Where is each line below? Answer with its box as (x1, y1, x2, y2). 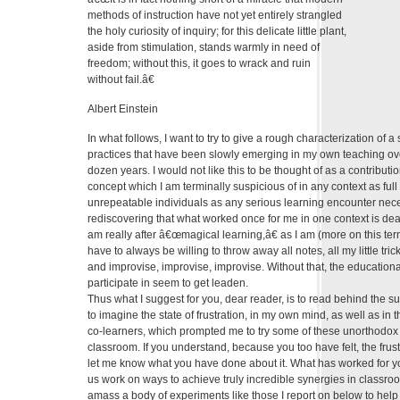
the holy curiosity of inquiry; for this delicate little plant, (87, 25, 346, 38)
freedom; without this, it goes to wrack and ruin (87, 57, 311, 71)
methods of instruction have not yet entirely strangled (87, 9, 342, 22)
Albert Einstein (87, 103, 158, 116)
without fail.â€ (87, 73, 154, 87)
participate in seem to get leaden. (87, 277, 248, 290)
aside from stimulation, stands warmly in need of (87, 41, 320, 54)
